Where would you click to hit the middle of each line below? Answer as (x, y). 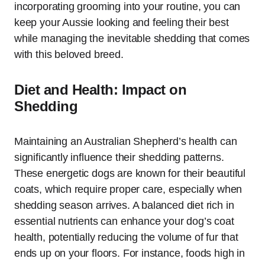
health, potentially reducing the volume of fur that (126, 237)
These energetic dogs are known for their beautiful (130, 173)
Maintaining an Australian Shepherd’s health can (126, 141)
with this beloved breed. (69, 54)
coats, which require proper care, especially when (128, 189)
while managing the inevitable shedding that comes (132, 38)
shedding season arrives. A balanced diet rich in (124, 205)
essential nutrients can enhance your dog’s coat (124, 221)
